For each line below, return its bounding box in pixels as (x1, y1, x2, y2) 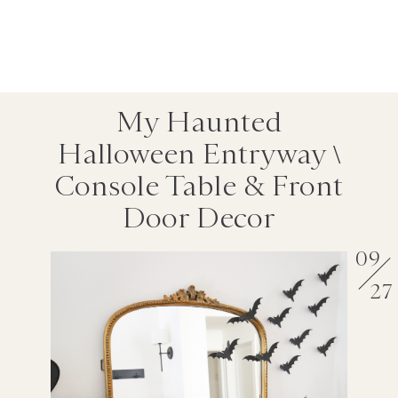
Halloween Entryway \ (57, 137, 340, 171)
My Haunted (115, 105, 282, 139)
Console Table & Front (54, 169, 344, 203)
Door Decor (122, 201, 275, 235)
